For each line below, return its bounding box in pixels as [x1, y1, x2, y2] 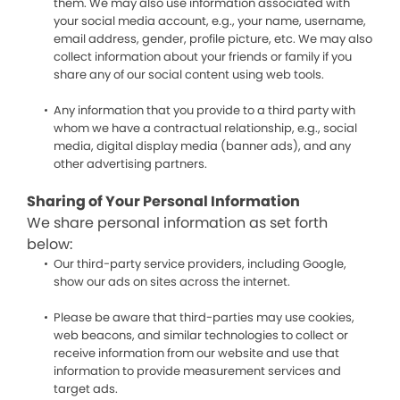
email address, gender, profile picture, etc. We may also [54, 30, 372, 47]
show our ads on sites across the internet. [54, 273, 290, 290]
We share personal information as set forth [27, 212, 328, 233]
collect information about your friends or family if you [54, 48, 352, 65]
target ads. [54, 380, 118, 397]
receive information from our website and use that [54, 345, 339, 362]
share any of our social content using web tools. [54, 66, 324, 83]
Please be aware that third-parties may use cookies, [54, 309, 354, 326]
